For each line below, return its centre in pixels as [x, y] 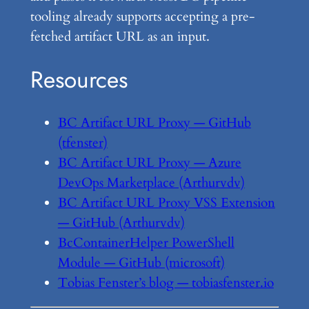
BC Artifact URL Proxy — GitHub [154, 122]
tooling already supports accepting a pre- [142, 17]
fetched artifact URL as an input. [120, 37]
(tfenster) [82, 142]
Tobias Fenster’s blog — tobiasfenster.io [166, 282]
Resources [79, 79]
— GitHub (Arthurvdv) [121, 222]
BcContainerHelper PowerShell [146, 242]
